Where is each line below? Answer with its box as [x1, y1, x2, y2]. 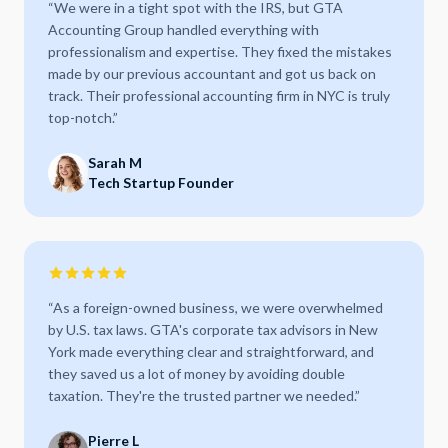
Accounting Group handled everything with [48, 21, 319, 38]
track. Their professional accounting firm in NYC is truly [48, 87, 390, 104]
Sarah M [88, 154, 142, 171]
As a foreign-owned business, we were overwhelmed [53, 299, 383, 316]
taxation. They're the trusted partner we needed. [48, 387, 355, 404]
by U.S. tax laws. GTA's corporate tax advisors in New [48, 321, 378, 338]
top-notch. [48, 109, 113, 126]
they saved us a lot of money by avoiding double [48, 365, 345, 382]
